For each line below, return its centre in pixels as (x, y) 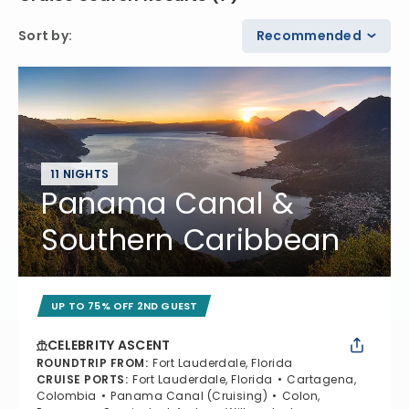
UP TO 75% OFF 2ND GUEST (125, 305)
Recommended (309, 35)
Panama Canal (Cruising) (189, 395)
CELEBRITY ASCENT (109, 345)
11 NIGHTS (80, 173)
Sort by (43, 35)
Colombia (67, 395)
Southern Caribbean (191, 239)
